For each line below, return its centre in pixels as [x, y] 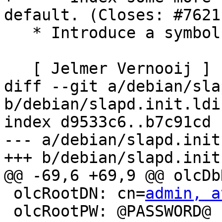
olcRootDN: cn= [79, 194]
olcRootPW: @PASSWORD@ [9, 211]
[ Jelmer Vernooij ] [18, 69]
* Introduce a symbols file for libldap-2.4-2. [18, 33]
